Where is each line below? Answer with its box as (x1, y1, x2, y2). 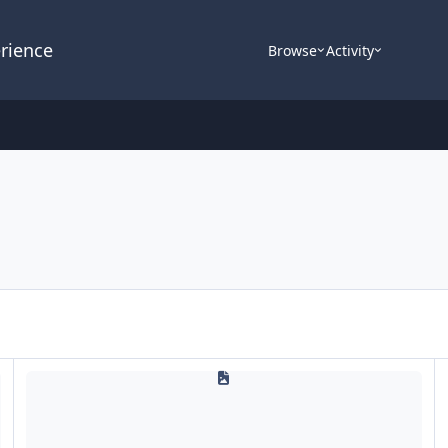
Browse (268, 40, 318, 60)
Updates (13, 359, 69, 379)
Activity (325, 40, 374, 60)
